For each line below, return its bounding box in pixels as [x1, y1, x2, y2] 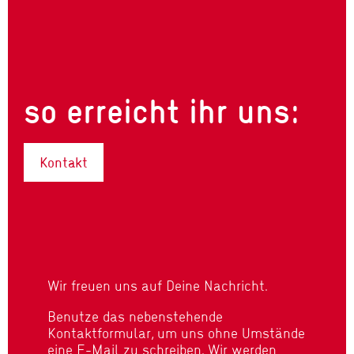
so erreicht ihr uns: [24, 88, 299, 133]
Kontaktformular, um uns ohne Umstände [47, 322, 305, 343]
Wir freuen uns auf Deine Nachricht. [47, 275, 268, 296]
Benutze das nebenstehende [47, 306, 223, 326]
